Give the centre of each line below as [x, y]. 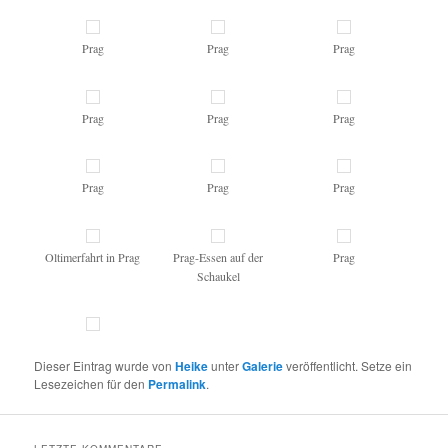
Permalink [177, 384]
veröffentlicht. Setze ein [348, 366]
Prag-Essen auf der [218, 256]
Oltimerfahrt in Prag [93, 256]
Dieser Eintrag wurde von [105, 366]
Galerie [263, 366]
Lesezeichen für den [91, 384]
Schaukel [218, 275]
